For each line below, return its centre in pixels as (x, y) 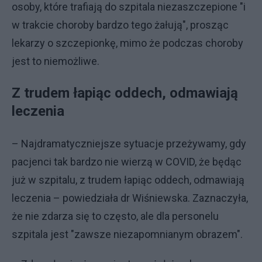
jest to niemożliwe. (56, 61)
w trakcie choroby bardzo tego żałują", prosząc (120, 25)
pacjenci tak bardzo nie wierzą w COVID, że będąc (127, 161)
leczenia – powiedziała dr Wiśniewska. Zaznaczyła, (130, 198)
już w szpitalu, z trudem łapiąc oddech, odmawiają (128, 180)
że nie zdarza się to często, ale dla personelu (115, 216)
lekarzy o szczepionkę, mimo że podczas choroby (127, 43)
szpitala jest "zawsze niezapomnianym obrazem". (127, 234)
